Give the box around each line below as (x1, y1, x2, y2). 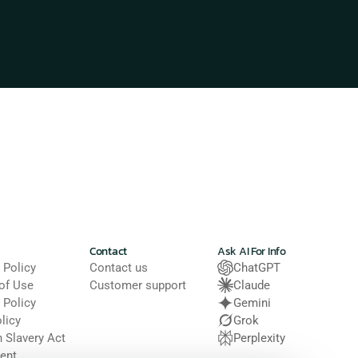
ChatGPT (233, 261, 280, 275)
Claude (233, 278, 270, 292)
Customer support (89, 278, 186, 292)
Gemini (233, 296, 271, 310)
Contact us (89, 261, 148, 275)
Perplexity (233, 331, 285, 345)
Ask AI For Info (217, 243, 286, 260)
